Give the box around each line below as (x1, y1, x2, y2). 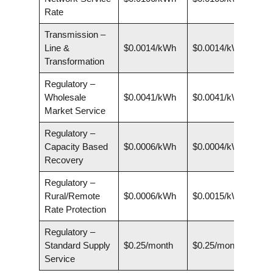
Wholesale (44, 92, 86, 103)
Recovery (44, 155, 83, 166)
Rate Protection (44, 204, 106, 215)
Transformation (44, 56, 104, 67)
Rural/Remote (44, 191, 100, 202)
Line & (44, 43, 69, 54)
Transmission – (44, 29, 105, 40)
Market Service (44, 105, 105, 116)
